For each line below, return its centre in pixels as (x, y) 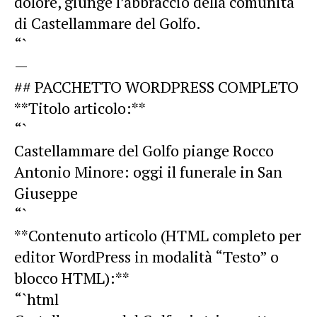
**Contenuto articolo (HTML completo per (157, 235)
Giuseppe (46, 192)
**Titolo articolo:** (80, 108)
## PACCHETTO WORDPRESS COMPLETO (156, 86)
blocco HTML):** (72, 277)
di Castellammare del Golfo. (108, 23)
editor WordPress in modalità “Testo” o (146, 256)
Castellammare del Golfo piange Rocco (144, 150)
